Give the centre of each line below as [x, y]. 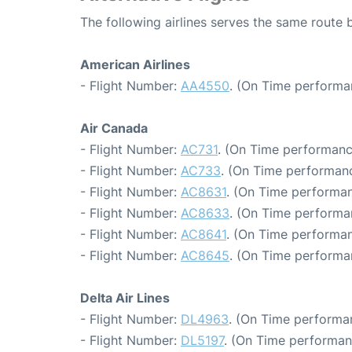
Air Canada [114, 128]
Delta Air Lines [125, 298]
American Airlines [135, 65]
